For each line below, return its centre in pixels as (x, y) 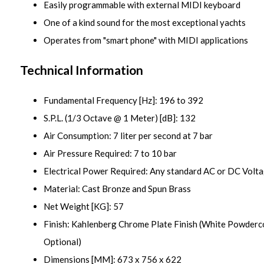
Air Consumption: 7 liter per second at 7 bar (128, 136)
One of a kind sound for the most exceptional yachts (144, 22)
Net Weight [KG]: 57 (83, 206)
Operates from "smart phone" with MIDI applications (146, 40)
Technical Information (81, 70)
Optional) (62, 242)
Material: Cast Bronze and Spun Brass (117, 189)
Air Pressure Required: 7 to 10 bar (110, 153)
